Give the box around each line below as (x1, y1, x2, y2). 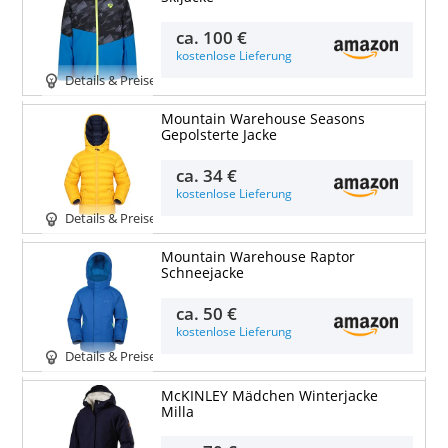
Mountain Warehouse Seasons (160, 110, 365, 129)
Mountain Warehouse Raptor (160, 248, 355, 267)
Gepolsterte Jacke (160, 126, 277, 145)
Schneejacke (160, 264, 244, 283)
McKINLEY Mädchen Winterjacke (160, 386, 378, 405)
